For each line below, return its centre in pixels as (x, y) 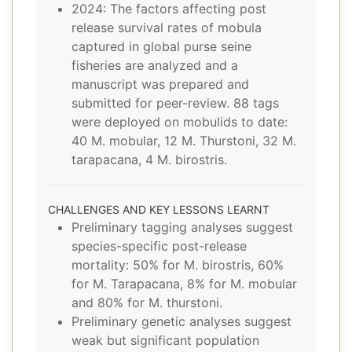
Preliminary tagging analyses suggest (182, 227)
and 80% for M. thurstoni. (147, 303)
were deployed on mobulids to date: (180, 122)
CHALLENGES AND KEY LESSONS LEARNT (159, 210)
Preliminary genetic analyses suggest (181, 322)
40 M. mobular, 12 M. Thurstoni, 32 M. (184, 141)
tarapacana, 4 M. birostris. (149, 160)
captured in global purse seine (161, 47)
